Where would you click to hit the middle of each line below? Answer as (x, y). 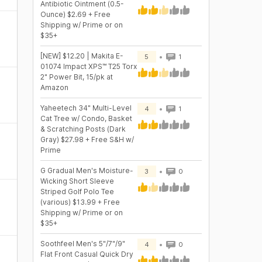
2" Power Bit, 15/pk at (76, 77)
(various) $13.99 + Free (80, 202)
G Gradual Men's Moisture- (87, 170)
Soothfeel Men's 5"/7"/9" (82, 244)
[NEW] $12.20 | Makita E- (82, 56)
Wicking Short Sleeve (77, 181)
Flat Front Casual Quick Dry (87, 254)
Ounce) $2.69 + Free (75, 14)
